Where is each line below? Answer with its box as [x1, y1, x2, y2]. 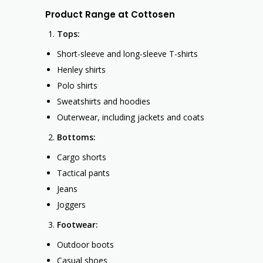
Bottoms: [57, 131, 96, 143]
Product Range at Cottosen [45, 8, 175, 21]
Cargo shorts [57, 151, 106, 163]
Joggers [57, 199, 86, 211]
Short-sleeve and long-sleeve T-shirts [57, 48, 198, 60]
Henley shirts [57, 64, 106, 76]
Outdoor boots [57, 239, 114, 251]
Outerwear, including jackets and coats [57, 112, 204, 123]
